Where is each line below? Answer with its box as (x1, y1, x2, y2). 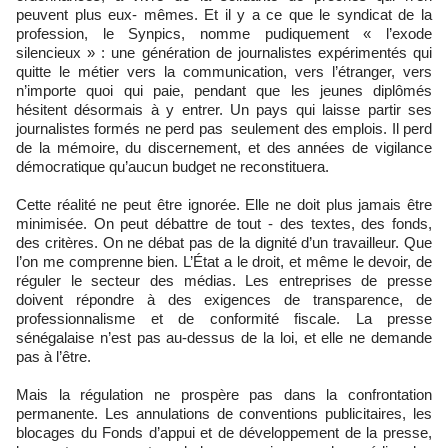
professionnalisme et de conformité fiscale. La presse (16, 309, 432, 327)
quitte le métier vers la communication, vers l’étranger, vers (16, 62, 432, 80)
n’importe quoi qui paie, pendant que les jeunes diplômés (16, 81, 432, 99)
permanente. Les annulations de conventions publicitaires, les (16, 404, 432, 422)
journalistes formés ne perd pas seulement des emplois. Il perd (16, 119, 432, 137)
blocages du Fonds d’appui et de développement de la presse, (16, 423, 432, 441)
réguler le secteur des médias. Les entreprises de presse (16, 271, 432, 289)
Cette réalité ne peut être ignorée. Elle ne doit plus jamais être (16, 195, 432, 213)
